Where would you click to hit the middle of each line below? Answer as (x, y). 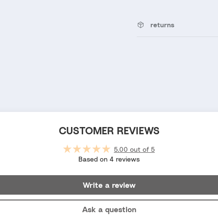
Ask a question (109, 209)
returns (162, 25)
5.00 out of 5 (134, 149)
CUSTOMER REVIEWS (109, 131)
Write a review (109, 185)
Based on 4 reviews (109, 159)
